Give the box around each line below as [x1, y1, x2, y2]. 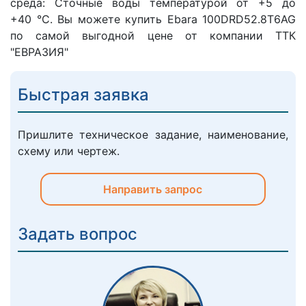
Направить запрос [103, 182, 203, 197]
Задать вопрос [18, 224, 137, 245]
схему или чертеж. [18, 144, 120, 158]
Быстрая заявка [18, 85, 149, 105]
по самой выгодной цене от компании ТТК [10, 29, 296, 43]
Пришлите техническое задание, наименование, [18, 128, 288, 142]
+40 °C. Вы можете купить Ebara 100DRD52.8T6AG [10, 12, 296, 27]
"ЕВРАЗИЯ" [10, 45, 68, 59]
